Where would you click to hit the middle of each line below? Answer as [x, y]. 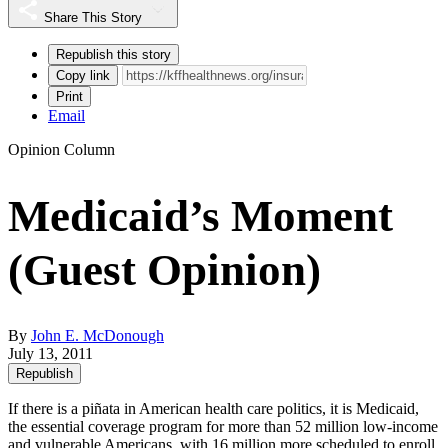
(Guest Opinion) [164, 269]
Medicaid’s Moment [200, 215]
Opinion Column [61, 149]
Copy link [83, 75]
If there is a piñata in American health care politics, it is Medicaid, [213, 408]
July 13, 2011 [50, 353]
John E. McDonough [97, 335]
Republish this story [113, 54]
